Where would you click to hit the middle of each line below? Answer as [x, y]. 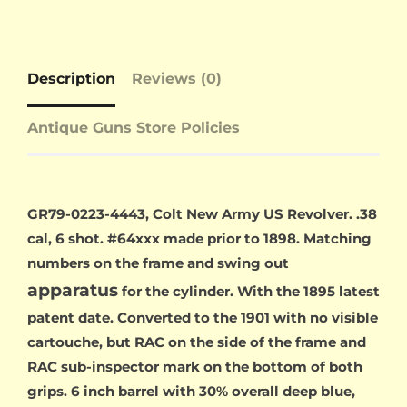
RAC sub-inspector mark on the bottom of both [195, 367]
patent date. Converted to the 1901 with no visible [203, 318]
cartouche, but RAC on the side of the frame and [197, 342]
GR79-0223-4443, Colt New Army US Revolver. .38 [202, 214]
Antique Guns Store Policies [134, 128]
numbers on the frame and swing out [158, 263]
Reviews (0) [177, 79]
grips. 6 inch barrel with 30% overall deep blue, [191, 392]
